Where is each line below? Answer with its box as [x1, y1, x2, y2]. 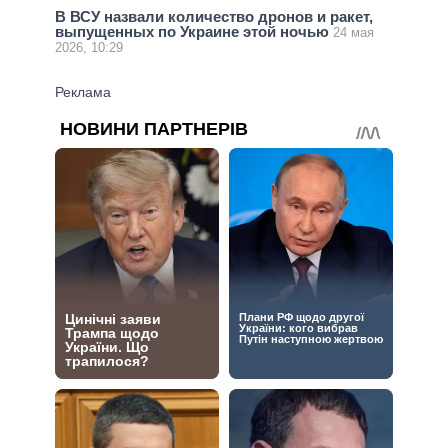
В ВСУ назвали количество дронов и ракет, [55, 7, 373, 25]
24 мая [333, 24, 374, 40]
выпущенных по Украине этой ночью [55, 22, 333, 40]
